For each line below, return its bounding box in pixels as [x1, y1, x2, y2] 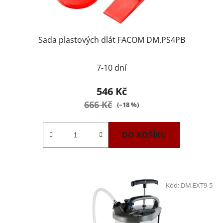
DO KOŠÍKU [122, 129, 167, 140]
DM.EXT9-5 [181, 180, 213, 190]
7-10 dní [97, 62, 126, 73]
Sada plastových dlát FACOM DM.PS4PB [38, 34, 185, 45]
